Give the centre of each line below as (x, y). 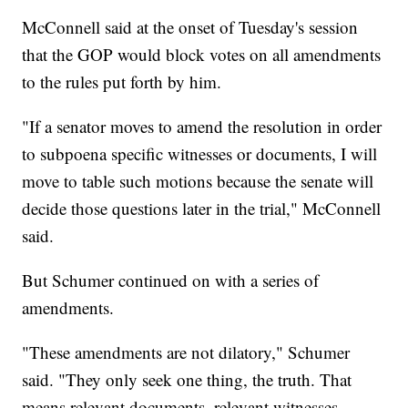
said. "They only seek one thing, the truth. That (187, 380)
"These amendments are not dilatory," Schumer (186, 352)
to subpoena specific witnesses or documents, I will (200, 154)
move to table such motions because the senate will (198, 181)
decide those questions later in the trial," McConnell (202, 209)
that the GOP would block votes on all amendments (202, 55)
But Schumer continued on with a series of (171, 280)
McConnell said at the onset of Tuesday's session (190, 27)
